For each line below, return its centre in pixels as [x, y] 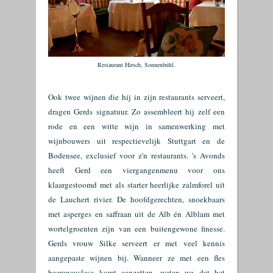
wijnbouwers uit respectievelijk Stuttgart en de [136, 141]
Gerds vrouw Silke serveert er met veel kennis [136, 243]
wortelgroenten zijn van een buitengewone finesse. [136, 229]
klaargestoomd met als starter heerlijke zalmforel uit [136, 185]
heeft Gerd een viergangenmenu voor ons [136, 170]
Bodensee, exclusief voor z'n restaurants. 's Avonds [136, 155]
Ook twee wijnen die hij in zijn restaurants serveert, [136, 97]
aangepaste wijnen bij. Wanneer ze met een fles [136, 258]
